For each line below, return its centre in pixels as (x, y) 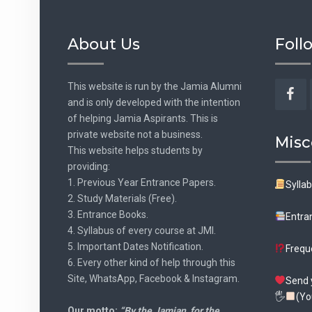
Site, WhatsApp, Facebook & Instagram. (154, 278)
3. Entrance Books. (108, 214)
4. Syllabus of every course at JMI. (142, 230)
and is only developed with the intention (154, 102)
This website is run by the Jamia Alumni (155, 86)
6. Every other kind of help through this (151, 262)
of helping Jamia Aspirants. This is (143, 118)
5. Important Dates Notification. (135, 246)
